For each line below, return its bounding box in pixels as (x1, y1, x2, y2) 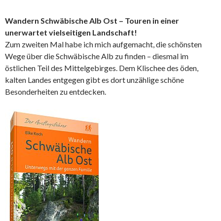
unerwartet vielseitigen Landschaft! (5, 28, 137, 37)
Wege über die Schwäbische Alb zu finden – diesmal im (5, 51, 188, 61)
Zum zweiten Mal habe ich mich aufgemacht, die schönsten (5, 39, 202, 49)
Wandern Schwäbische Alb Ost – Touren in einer (5, 16, 179, 25)
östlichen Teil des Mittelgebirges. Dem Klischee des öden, (5, 63, 198, 73)
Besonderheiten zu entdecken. (5, 87, 106, 96)
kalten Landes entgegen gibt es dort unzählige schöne (5, 75, 184, 84)
